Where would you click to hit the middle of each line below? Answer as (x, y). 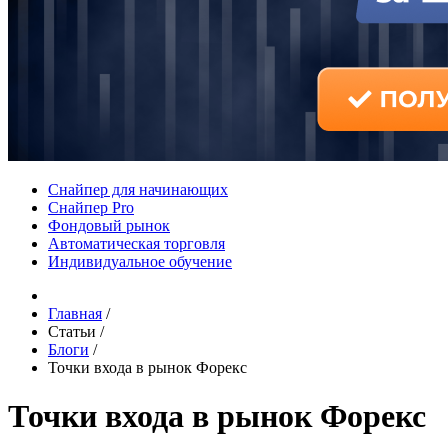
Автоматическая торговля (136, 243)
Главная (75, 313)
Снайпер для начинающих (138, 189)
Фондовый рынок (109, 225)
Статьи (74, 331)
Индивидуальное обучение (140, 261)
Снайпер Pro (91, 207)
